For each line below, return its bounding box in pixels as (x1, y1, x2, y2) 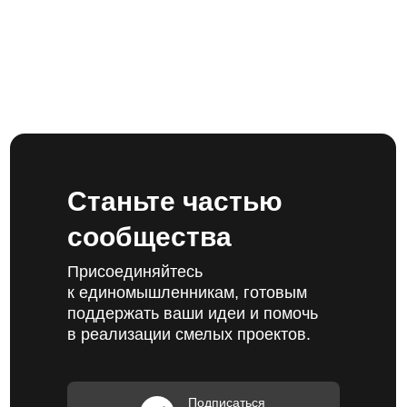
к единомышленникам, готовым (67, 283, 307, 302)
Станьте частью (67, 186, 283, 216)
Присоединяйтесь (67, 263, 203, 281)
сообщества (67, 222, 232, 252)
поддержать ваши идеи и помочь (67, 304, 318, 323)
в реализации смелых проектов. (67, 325, 311, 343)
